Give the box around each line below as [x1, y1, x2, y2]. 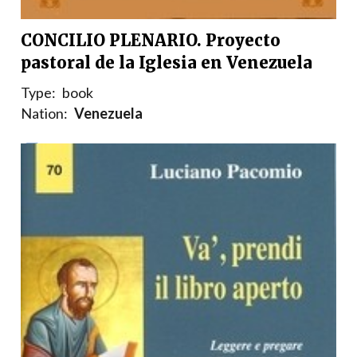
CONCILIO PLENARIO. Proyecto [21, 30, 280, 51]
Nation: [21, 104, 68, 123]
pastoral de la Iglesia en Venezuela [21, 53, 312, 73]
